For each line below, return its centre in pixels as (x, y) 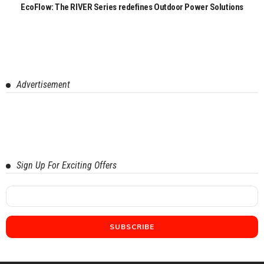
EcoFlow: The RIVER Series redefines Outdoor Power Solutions (132, 7)
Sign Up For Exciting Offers (67, 165)
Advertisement (43, 84)
